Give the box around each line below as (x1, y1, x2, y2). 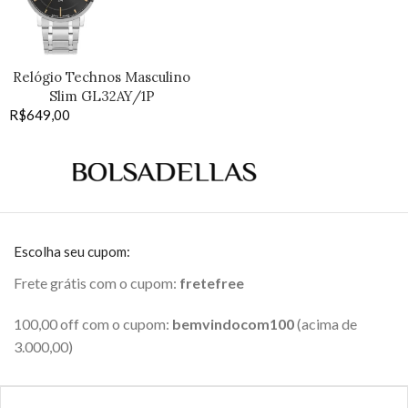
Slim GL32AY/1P (48, 87, 155, 105)
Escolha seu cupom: (14, 243, 130, 260)
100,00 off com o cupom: (14, 315, 172, 333)
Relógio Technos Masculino (13, 67, 190, 86)
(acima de (294, 315, 357, 333)
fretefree (179, 274, 244, 292)
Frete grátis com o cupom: (14, 274, 179, 292)
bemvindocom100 (172, 315, 294, 333)
